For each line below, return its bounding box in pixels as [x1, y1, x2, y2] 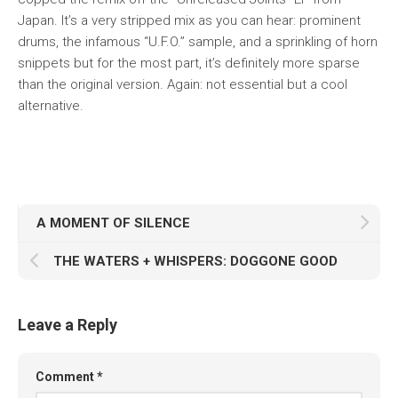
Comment [36, 370, 97, 384]
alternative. [18, 98, 84, 114]
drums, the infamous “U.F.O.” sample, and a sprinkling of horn [18, 34, 378, 50]
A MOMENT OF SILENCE [36, 215, 190, 231]
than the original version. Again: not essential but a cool [18, 76, 347, 92]
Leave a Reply [18, 315, 117, 334]
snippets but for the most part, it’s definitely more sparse [18, 55, 360, 71]
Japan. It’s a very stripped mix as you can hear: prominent [18, 12, 361, 28]
